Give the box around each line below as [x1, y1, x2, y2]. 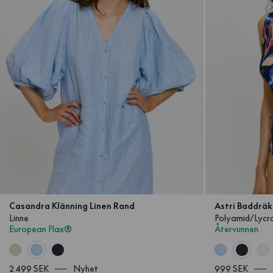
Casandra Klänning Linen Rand [9, 200, 135, 211]
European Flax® [9, 224, 72, 235]
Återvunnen [214, 224, 258, 235]
